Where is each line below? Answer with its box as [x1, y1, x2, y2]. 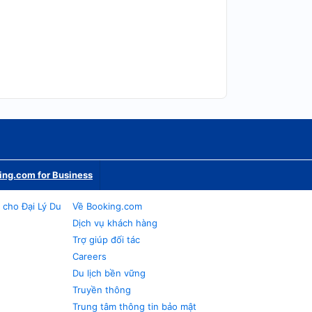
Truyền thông [72, 284, 132, 295]
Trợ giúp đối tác [72, 234, 141, 245]
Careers [72, 251, 107, 262]
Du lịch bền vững [72, 267, 146, 279]
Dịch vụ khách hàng [72, 217, 158, 228]
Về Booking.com [72, 201, 143, 212]
